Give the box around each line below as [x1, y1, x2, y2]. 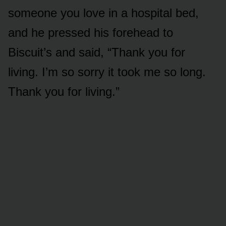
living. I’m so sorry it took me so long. [8, 65, 206, 79]
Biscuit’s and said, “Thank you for [8, 45, 185, 60]
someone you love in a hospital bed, [8, 6, 199, 20]
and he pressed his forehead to [8, 26, 173, 40]
